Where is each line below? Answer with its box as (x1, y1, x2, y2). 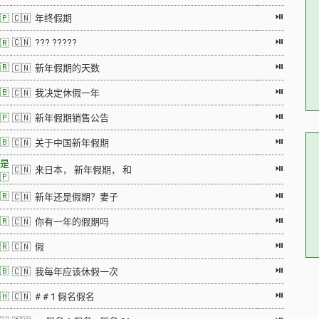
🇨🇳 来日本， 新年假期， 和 (12, 164, 132, 175)
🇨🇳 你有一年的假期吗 (12, 216, 109, 227)
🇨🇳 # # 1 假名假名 (12, 291, 95, 302)
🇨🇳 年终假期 (12, 13, 72, 23)
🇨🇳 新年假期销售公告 (12, 113, 109, 123)
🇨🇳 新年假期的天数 (12, 63, 100, 73)
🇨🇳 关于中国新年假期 (12, 137, 109, 148)
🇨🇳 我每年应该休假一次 (12, 266, 118, 277)
